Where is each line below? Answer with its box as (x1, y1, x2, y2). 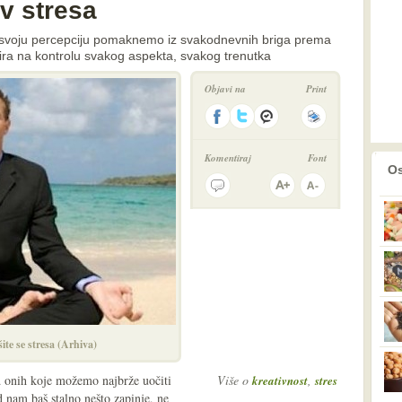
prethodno (316, 157, 366, 170)
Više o (217, 371, 252, 389)
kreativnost (252, 372, 308, 389)
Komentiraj (205, 151, 251, 165)
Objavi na (205, 82, 246, 96)
